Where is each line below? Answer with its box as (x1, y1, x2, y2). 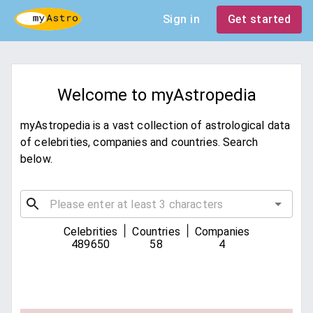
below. (20, 152, 52, 166)
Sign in (162, 13, 200, 26)
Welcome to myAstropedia (57, 85, 256, 105)
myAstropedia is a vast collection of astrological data (20, 119, 291, 133)
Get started (227, 13, 291, 26)
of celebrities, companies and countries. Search (20, 136, 259, 150)
